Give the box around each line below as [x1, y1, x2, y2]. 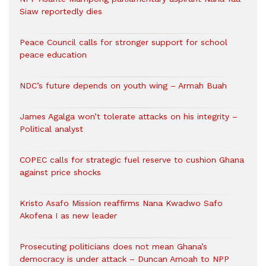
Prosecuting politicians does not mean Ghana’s [20, 242, 207, 252]
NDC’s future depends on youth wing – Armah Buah [20, 81, 227, 91]
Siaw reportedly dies [20, 7, 102, 17]
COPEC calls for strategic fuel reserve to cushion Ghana [20, 155, 244, 165]
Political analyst [20, 124, 83, 134]
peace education [20, 50, 87, 60]
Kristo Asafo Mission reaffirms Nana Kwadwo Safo [20, 198, 223, 208]
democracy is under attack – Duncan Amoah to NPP [20, 254, 229, 264]
